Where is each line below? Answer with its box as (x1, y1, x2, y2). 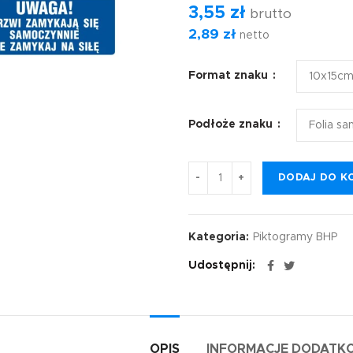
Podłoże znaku (188, 119, 276, 130)
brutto (246, 7, 292, 21)
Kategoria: (188, 232, 252, 243)
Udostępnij (188, 260, 252, 271)
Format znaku (188, 70, 271, 81)
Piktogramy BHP (253, 232, 337, 243)
